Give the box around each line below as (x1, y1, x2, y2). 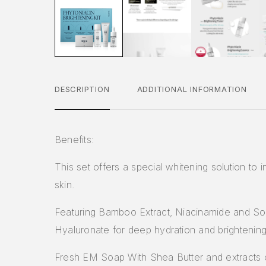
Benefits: (55, 133, 94, 145)
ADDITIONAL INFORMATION (137, 84, 247, 94)
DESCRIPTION (55, 84, 110, 94)
